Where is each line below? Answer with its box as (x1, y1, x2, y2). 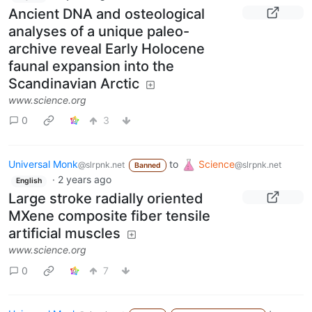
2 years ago (57, 173, 111, 186)
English (15, 176, 42, 186)
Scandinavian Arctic (8, 75, 139, 92)
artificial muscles (8, 225, 120, 242)
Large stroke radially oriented (8, 190, 203, 208)
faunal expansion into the (8, 57, 174, 75)
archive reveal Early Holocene (8, 40, 205, 57)
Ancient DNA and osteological (8, 5, 205, 22)
